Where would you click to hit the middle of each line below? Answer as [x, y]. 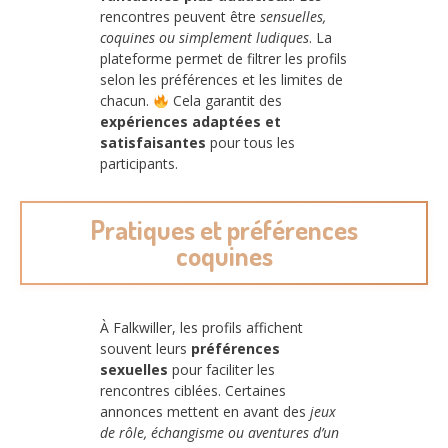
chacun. [126, 101]
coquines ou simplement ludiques [204, 38]
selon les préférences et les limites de [221, 80]
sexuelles [134, 369]
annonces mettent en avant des [205, 411]
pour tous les [250, 143]
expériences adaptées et [190, 122]
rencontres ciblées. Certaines [193, 390]
